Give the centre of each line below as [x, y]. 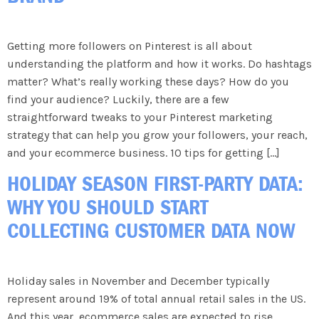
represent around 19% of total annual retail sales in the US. [156, 298]
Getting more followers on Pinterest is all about [130, 46]
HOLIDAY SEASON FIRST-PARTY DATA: [155, 183]
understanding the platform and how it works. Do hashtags [159, 64]
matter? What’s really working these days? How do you [148, 82]
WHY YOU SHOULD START [108, 207]
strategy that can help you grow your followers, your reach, [157, 135]
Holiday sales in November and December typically [138, 281]
